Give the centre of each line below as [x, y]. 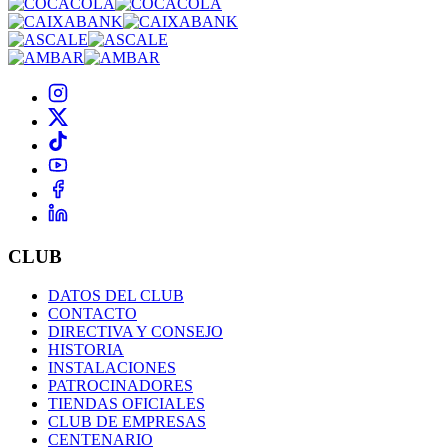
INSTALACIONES [112, 367]
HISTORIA [86, 349]
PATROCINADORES [120, 385]
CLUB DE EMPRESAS [127, 421]
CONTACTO [92, 313]
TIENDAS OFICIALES [126, 403]
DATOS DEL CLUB [116, 295]
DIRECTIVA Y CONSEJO [135, 331]
